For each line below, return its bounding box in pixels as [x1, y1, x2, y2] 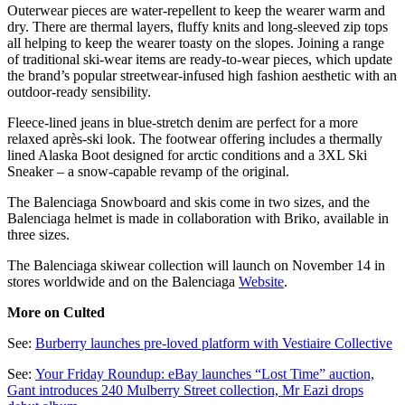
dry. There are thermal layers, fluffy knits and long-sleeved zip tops [7, 19, 388, 35]
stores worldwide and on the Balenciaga [7, 274, 239, 290]
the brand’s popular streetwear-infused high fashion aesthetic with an [7, 68, 397, 84]
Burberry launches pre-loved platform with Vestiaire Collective [35, 335, 392, 352]
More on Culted [7, 305, 108, 321]
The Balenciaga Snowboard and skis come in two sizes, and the [7, 194, 370, 211]
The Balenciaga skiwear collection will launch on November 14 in [7, 258, 385, 274]
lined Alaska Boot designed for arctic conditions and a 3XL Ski [7, 147, 367, 164]
